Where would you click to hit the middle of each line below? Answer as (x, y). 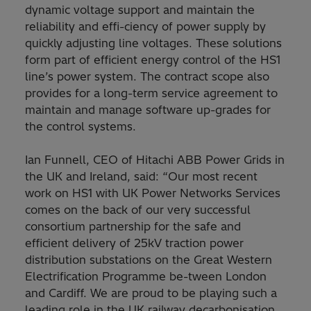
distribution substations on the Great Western (149, 260)
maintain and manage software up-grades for (148, 110)
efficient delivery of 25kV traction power (134, 243)
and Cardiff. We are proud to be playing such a (151, 293)
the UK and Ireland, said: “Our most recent (141, 177)
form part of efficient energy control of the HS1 (153, 60)
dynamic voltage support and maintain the (140, 10)
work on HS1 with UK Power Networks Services (153, 193)
